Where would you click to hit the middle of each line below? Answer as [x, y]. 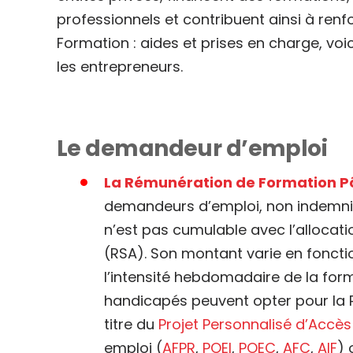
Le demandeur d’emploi [192, 149]
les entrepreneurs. [120, 67]
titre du [131, 324]
